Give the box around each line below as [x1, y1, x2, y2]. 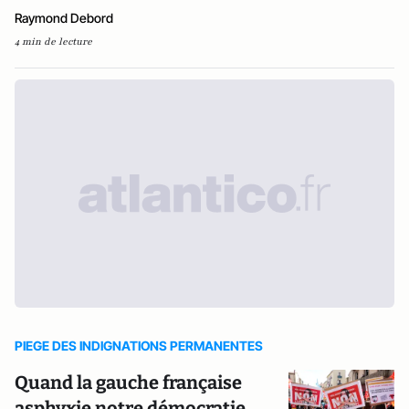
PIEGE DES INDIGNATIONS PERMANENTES [15, 338, 263, 353]
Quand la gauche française [15, 372, 242, 393]
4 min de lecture [15, 35, 92, 48]
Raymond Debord [15, 10, 113, 26]
